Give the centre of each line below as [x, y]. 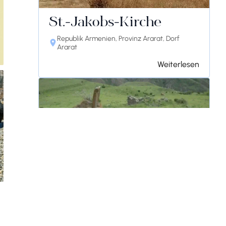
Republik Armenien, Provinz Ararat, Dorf [118, 39]
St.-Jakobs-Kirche [105, 23]
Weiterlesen [178, 64]
